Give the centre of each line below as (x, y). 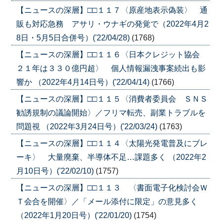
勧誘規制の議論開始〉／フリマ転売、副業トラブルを (111, 112)
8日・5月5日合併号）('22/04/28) (74, 37)
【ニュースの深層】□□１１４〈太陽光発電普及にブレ (112, 143)
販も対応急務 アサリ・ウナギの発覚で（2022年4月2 (112, 24)
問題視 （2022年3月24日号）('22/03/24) (88, 126)
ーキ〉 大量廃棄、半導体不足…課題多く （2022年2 (111, 157)
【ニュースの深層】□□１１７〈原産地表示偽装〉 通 (112, 10)
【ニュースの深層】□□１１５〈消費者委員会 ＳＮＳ (112, 99)
